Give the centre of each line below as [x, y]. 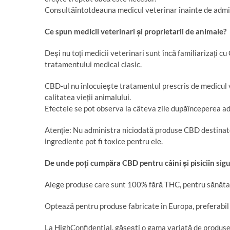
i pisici [197, 163]
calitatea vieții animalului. [88, 97]
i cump [98, 163]
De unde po [64, 163]
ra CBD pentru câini [148, 163]
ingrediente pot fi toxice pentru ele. [104, 141]
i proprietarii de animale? [184, 31]
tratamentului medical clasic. [93, 64]
